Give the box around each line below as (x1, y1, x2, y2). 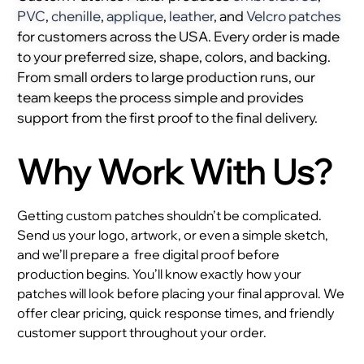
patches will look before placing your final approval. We (17, 285, 344, 302)
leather (169, 6, 214, 24)
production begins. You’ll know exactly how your (17, 266, 301, 283)
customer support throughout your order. (17, 324, 266, 341)
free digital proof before (132, 246, 279, 263)
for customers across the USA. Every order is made (17, 27, 340, 45)
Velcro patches (246, 6, 341, 24)
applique (106, 6, 163, 24)
